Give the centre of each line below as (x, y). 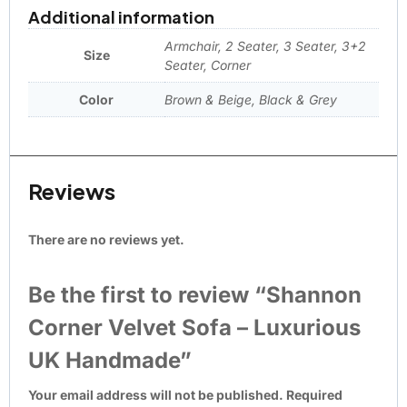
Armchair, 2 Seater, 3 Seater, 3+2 (265, 45)
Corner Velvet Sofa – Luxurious (194, 327)
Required (314, 394)
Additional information (121, 16)
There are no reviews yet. (106, 239)
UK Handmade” (110, 360)
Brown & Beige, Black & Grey (251, 99)
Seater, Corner (208, 65)
